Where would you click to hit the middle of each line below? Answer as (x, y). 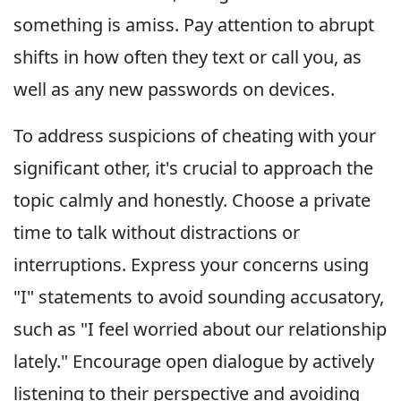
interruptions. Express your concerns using (191, 265)
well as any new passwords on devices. (174, 90)
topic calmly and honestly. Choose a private (192, 200)
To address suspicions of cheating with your (195, 136)
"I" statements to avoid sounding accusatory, (199, 297)
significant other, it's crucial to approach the (193, 168)
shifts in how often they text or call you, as (188, 57)
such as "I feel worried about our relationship (200, 329)
